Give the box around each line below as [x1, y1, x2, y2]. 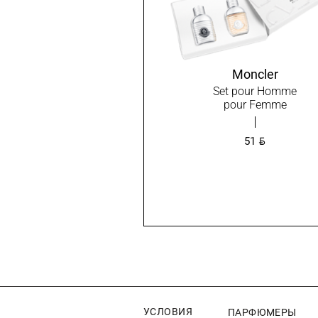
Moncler [231, 67, 278, 82]
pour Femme [223, 98, 287, 111]
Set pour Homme [213, 84, 297, 98]
